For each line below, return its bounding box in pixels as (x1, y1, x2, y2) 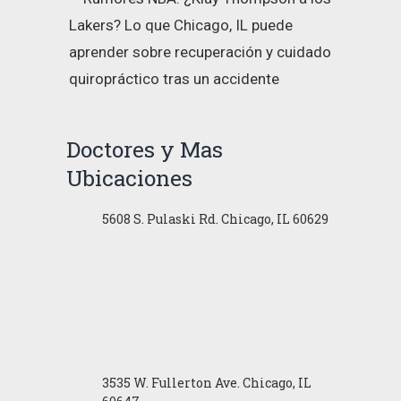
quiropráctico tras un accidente (69, 69, 279, 88)
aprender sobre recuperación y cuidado (69, 42, 331, 61)
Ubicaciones (66, 162, 192, 192)
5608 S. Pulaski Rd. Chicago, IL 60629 (102, 209, 328, 227)
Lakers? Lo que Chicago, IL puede (69, 15, 293, 34)
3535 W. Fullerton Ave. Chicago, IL (102, 373, 311, 391)
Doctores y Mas (66, 133, 223, 164)
